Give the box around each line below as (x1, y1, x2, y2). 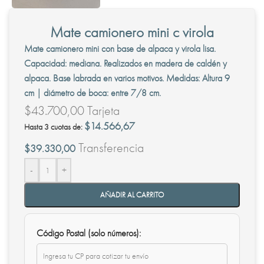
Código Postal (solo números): (37, 226, 141, 239)
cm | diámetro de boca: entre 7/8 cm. (24, 86, 161, 99)
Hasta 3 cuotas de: (24, 121, 84, 132)
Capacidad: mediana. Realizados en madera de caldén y (24, 57, 227, 70)
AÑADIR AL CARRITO (100, 189, 164, 200)
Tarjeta (84, 101, 120, 119)
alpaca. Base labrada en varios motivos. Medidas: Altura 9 (24, 71, 230, 84)
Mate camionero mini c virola (49, 22, 214, 42)
